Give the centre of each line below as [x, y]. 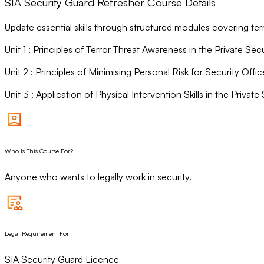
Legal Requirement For [37, 233]
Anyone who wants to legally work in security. [98, 176]
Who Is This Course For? [39, 151]
